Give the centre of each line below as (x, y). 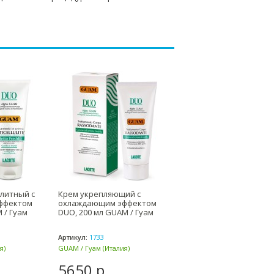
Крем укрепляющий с (99, 194)
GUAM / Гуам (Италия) (94, 248)
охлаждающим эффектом (107, 203)
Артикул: (73, 237)
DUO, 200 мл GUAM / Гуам (106, 212)
